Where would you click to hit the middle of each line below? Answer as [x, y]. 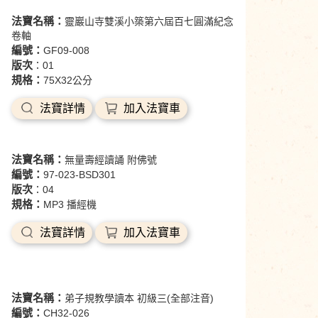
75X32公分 [68, 80]
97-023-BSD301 [79, 175]
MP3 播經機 [70, 204]
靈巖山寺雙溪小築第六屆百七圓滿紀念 [149, 21]
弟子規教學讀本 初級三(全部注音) [139, 298]
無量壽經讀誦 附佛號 [111, 160]
